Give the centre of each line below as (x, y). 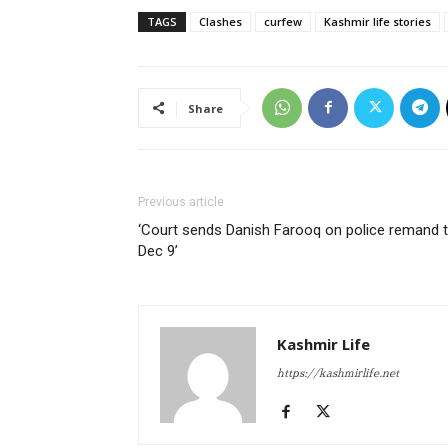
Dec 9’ (158, 250)
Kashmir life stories (377, 21)
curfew (283, 21)
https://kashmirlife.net (338, 373)
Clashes (220, 21)
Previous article (181, 201)
